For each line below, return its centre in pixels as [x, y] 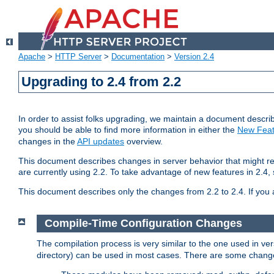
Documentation [138, 57]
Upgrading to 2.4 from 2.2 [102, 82]
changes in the [48, 142]
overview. [143, 142]
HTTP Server [78, 57]
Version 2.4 [194, 57]
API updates [101, 142]
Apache [32, 57]
